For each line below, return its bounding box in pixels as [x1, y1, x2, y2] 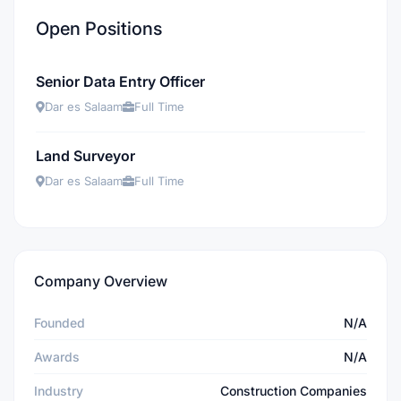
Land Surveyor [36, 147, 135, 165]
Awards [34, 349, 80, 364]
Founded [34, 315, 85, 330]
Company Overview [34, 272, 167, 290]
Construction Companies [220, 383, 367, 398]
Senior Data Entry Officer [36, 73, 205, 90]
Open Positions [36, 18, 162, 39]
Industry [34, 383, 83, 398]
